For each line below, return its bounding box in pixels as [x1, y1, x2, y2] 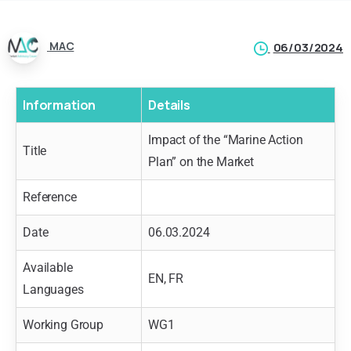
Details [148, 96, 190, 114]
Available [23, 259, 73, 275]
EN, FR [148, 270, 184, 286]
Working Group [23, 317, 103, 332]
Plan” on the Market [148, 154, 254, 169]
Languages [23, 281, 84, 297]
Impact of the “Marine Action [148, 132, 303, 147]
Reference [23, 189, 77, 204]
